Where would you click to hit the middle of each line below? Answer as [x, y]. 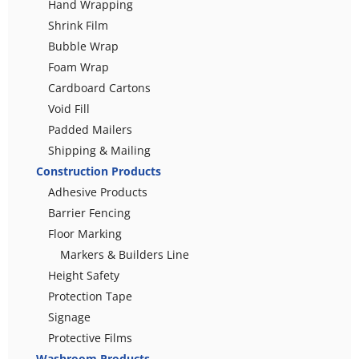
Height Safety [84, 275]
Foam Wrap [79, 67]
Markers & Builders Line [125, 254]
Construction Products [99, 171]
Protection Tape [90, 296]
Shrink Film [78, 25]
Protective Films [90, 337]
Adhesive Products [98, 192]
